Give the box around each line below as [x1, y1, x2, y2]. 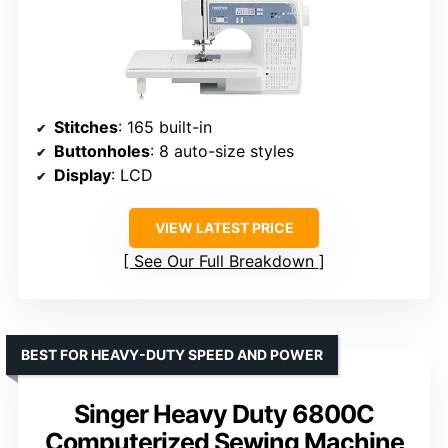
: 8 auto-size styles [150, 140, 294, 161]
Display [54, 164, 111, 185]
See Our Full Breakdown [134, 250, 314, 271]
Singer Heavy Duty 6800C [74, 398, 374, 429]
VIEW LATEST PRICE [154, 218, 294, 236]
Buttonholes [54, 140, 150, 161]
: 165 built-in [118, 116, 212, 137]
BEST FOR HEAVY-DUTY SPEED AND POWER [21, 345, 323, 363]
